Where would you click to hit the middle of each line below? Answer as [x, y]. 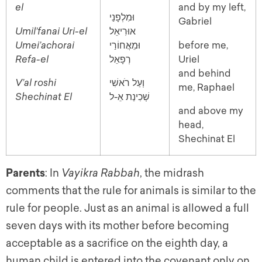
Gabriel [195, 22]
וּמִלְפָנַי [122, 17]
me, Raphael [206, 87]
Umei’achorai [45, 45]
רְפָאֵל [120, 59]
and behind [205, 73]
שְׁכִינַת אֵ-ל [130, 96]
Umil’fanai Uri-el [51, 31]
